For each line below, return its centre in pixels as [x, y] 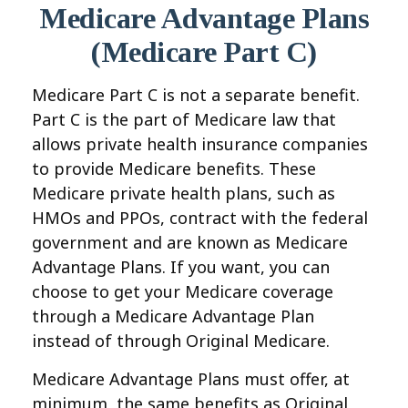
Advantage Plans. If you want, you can [181, 267]
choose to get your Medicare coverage [183, 291]
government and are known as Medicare [190, 242]
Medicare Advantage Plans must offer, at [191, 379]
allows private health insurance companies [200, 144]
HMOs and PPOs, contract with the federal [200, 218]
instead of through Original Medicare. [181, 341]
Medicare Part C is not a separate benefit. [196, 95]
